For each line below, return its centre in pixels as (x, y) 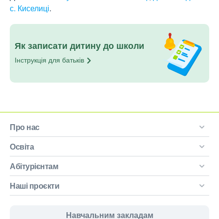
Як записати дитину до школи (79, 45)
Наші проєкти (34, 186)
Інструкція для (38, 59)
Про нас (25, 127)
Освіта (22, 147)
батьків (73, 59)
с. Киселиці (30, 8)
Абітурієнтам (34, 166)
